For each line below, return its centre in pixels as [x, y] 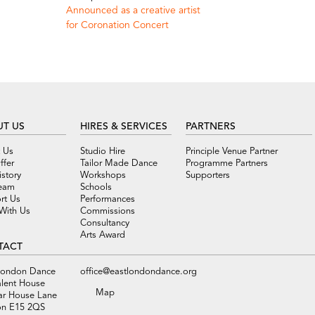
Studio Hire [103, 152]
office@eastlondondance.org [139, 272]
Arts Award [103, 235]
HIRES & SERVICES [124, 127]
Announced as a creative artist [133, 11]
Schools [96, 187]
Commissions [108, 211]
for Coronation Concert [117, 25]
